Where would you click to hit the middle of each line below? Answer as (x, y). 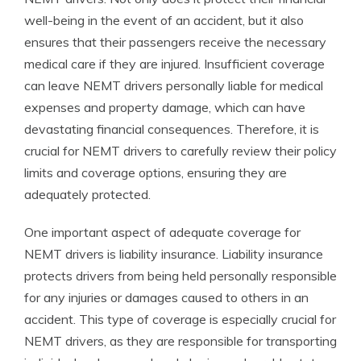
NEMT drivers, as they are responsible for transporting (180, 341)
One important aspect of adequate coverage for (162, 232)
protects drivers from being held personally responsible (180, 276)
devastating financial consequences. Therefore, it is (172, 129)
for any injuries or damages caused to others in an (166, 297)
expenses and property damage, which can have (165, 107)
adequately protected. (87, 194)
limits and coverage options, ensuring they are (156, 172)
